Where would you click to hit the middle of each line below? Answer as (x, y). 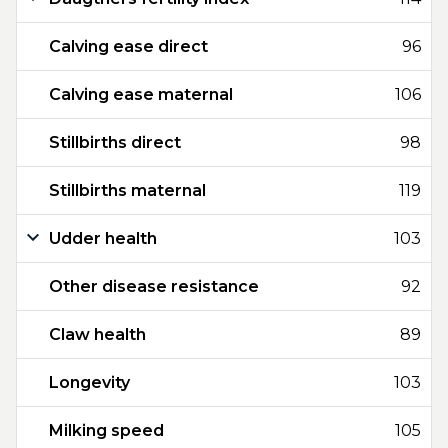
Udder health (103, 238)
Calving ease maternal (141, 94)
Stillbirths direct (115, 142)
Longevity (89, 382)
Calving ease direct (128, 46)
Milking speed (106, 430)
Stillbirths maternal (127, 190)
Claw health (97, 334)
